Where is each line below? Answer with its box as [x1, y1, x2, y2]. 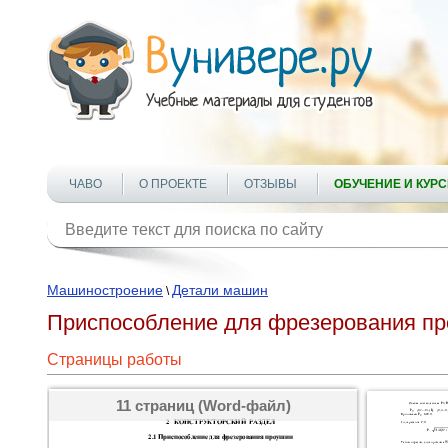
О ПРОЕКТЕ [139, 177, 207, 191]
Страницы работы [47, 351, 182, 368]
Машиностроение [47, 282, 163, 298]
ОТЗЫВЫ [244, 177, 297, 191]
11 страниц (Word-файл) [115, 397, 291, 414]
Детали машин [172, 282, 268, 298]
